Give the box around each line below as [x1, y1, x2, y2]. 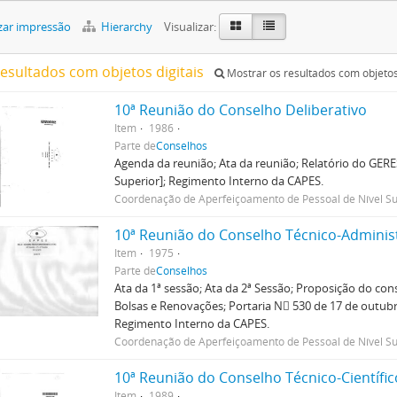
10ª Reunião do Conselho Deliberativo [114, 100, 368, 120]
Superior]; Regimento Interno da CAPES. [114, 173, 324, 189]
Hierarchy [98, 19, 155, 35]
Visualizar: [164, 19, 216, 35]
